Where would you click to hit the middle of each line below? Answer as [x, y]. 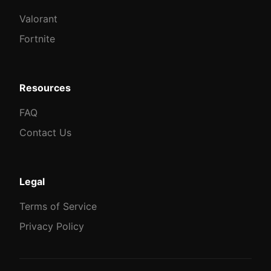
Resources [45, 88]
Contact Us [45, 132]
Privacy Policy [52, 226]
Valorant [38, 19]
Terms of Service [58, 206]
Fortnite [37, 39]
